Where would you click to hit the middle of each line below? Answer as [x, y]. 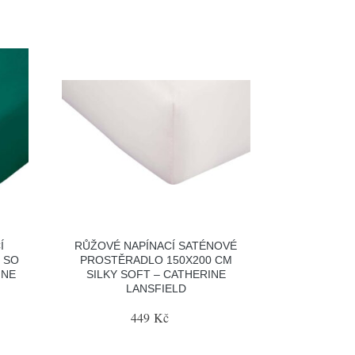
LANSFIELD [156, 288]
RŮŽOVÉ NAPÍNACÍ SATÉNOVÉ [156, 246]
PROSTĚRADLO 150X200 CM [156, 260]
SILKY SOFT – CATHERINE [156, 274]
